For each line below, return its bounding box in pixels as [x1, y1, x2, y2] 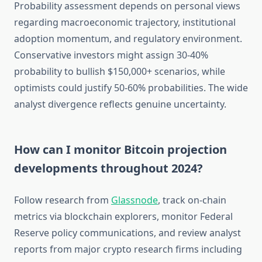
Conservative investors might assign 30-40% [14, 49, 208, 62]
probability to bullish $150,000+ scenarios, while [14, 65, 225, 78]
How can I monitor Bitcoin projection [14, 142, 227, 158]
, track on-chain [158, 194, 226, 207]
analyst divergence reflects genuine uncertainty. [14, 98, 226, 111]
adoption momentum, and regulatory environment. [14, 32, 242, 46]
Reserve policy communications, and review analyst [14, 226, 241, 240]
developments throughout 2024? [14, 160, 203, 177]
